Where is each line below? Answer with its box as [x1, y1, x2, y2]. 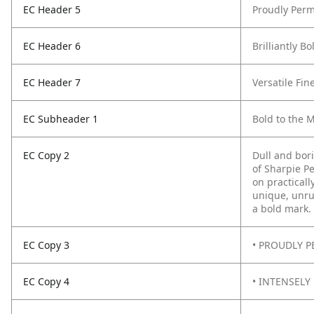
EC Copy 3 [23, 238, 69, 252]
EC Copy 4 [23, 275, 69, 288]
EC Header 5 [23, 3, 81, 16]
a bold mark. [252, 202, 311, 215]
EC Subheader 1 [23, 112, 98, 125]
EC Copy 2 [23, 149, 69, 162]
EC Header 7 [23, 76, 81, 89]
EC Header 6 [23, 39, 81, 53]
